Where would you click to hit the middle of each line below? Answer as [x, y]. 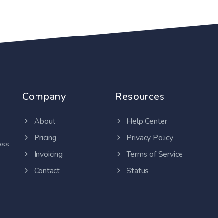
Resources [140, 96]
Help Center [146, 121]
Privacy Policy [149, 137]
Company [44, 96]
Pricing [44, 137]
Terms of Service [154, 154]
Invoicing [47, 154]
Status [137, 171]
